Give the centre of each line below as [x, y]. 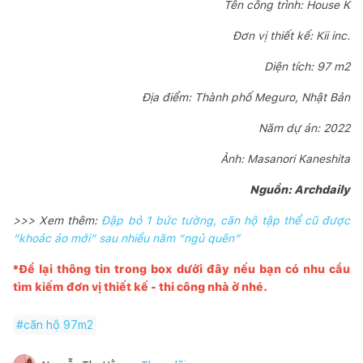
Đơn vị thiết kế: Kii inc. [291, 35]
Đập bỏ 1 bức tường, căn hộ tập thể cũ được [226, 220]
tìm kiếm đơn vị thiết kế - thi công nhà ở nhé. [140, 286]
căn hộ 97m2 [58, 325]
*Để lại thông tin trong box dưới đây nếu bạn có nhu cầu [181, 269]
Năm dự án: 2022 [304, 128]
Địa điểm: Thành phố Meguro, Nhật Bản [246, 97]
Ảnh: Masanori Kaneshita [285, 158]
